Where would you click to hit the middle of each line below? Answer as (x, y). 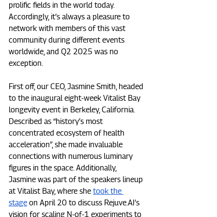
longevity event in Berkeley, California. (73, 110)
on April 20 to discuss (66, 203)
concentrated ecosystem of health (68, 133)
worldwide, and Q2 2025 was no (64, 52)
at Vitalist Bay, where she (51, 191)
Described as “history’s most (57, 122)
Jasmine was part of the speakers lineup (77, 180)
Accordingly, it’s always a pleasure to (70, 17)
